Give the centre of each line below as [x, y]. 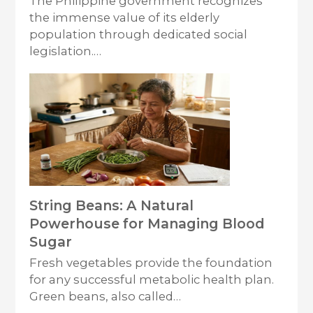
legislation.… [66, 51]
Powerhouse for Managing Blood [147, 224]
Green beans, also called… [105, 297]
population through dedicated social [139, 35]
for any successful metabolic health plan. [152, 280]
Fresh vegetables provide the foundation [151, 263]
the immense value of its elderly [125, 18]
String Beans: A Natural [112, 206]
